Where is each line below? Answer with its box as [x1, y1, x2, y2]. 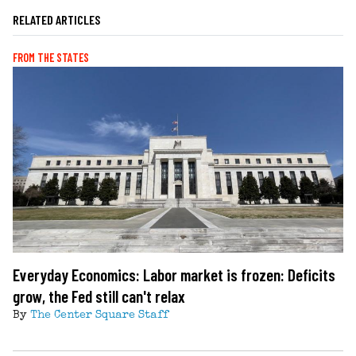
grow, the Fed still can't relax [13, 285, 185, 306]
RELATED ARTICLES [13, 11, 100, 27]
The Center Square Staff [30, 309, 168, 321]
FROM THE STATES [13, 50, 89, 64]
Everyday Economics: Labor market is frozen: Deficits [13, 264, 335, 284]
